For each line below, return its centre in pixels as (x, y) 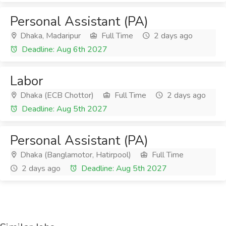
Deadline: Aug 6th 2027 (64, 49)
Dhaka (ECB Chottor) (56, 95)
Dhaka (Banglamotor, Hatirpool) (75, 155)
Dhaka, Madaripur (49, 36)
